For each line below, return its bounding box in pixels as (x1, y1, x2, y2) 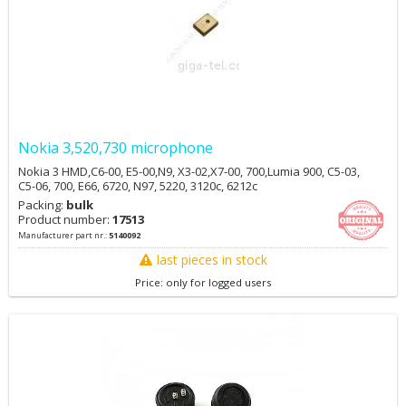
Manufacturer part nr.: (18, 229, 109, 241)
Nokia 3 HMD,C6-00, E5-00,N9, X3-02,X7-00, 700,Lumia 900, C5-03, (18, 163, 360, 179)
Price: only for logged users (135, 275, 271, 289)
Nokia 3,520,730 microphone (18, 138, 213, 158)
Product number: (18, 211, 112, 227)
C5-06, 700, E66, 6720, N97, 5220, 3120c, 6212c (18, 178, 257, 194)
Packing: (18, 197, 66, 213)
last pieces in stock (156, 251, 267, 268)
